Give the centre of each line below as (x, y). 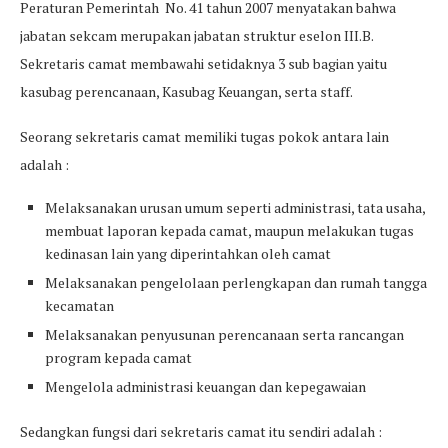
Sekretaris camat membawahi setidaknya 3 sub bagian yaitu (203, 64)
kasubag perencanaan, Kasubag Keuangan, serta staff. (186, 92)
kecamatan (79, 306)
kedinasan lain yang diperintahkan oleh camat (188, 254)
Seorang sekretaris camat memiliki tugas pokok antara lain (204, 137)
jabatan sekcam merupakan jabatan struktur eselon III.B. (196, 36)
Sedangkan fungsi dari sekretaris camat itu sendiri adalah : (201, 432)
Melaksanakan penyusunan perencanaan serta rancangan (224, 335)
